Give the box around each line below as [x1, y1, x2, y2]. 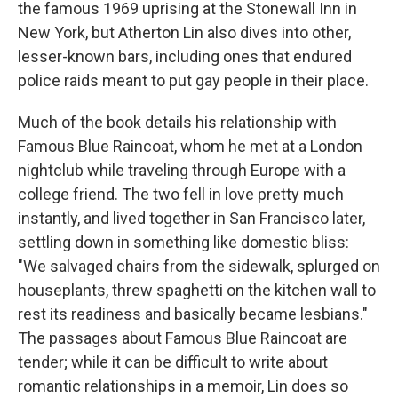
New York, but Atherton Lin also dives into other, [18, 22, 351, 42]
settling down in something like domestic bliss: [18, 232, 349, 251]
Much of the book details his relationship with [18, 112, 337, 131]
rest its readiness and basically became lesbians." [18, 304, 368, 323]
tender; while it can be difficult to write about [18, 352, 328, 371]
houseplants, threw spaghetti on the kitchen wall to [18, 280, 376, 299]
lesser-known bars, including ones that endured [18, 46, 352, 66]
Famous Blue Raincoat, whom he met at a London [18, 136, 362, 155]
